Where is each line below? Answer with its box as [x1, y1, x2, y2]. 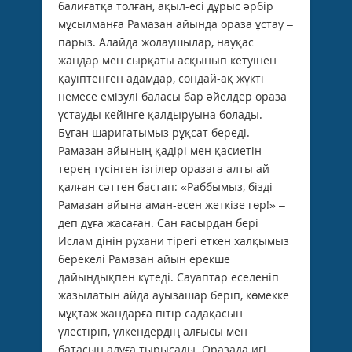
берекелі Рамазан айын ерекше [58, 251, 230, 266]
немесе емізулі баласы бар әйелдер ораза [58, 88, 287, 104]
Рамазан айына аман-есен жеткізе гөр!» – [58, 196, 285, 212]
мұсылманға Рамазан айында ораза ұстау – [58, 16, 293, 31]
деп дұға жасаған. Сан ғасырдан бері [58, 214, 258, 230]
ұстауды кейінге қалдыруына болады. [58, 106, 262, 122]
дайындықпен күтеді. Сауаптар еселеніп [58, 269, 279, 284]
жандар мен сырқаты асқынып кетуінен [58, 52, 277, 68]
